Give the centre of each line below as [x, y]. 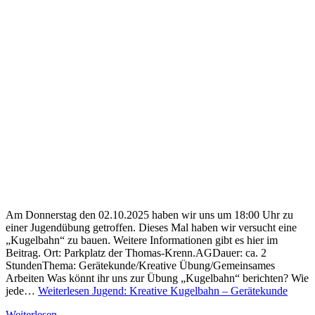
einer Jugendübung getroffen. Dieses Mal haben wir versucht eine [151, 227]
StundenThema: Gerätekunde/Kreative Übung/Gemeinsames [140, 265]
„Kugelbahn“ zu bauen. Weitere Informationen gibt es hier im [142, 240]
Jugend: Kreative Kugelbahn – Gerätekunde [188, 290]
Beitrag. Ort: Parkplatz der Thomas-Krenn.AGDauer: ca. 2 [136, 252]
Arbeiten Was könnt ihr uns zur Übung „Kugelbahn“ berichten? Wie [157, 278]
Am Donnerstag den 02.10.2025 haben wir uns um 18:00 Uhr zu [149, 214]
